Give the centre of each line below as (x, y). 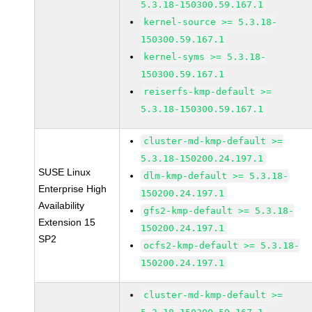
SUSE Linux (65, 172)
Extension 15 (67, 222)
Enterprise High (73, 189)
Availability (62, 205)
